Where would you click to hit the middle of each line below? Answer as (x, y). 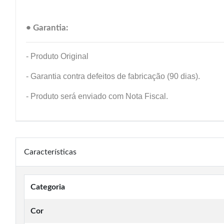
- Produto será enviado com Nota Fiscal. (97, 96)
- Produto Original (57, 56)
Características (50, 152)
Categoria (48, 187)
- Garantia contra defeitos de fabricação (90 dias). (113, 76)
